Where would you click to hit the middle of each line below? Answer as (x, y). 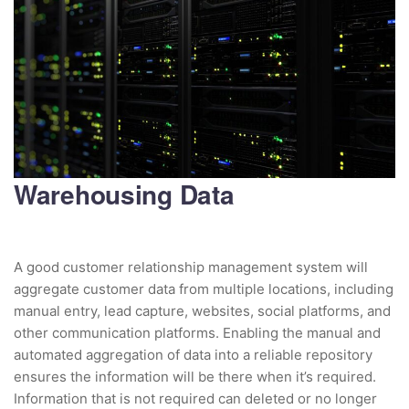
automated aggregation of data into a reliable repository (193, 355)
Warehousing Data (124, 194)
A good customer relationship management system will (191, 267)
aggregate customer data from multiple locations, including (204, 289)
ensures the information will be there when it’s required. (195, 377)
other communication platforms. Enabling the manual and (197, 333)
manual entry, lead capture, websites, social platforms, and (202, 311)
